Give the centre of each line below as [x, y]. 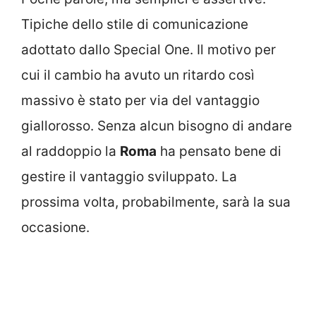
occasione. [55, 228]
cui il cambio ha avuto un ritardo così [138, 75]
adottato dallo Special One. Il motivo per [148, 50]
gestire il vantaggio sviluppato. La [129, 177]
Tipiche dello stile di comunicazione [135, 25]
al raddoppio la [71, 152]
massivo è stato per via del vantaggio [140, 101]
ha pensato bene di [219, 152]
